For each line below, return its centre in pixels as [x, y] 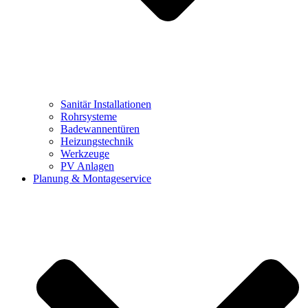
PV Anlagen [87, 166]
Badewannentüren [100, 129]
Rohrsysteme [89, 116]
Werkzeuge [85, 153]
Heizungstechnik [97, 141]
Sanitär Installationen [106, 104]
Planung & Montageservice [92, 178]
